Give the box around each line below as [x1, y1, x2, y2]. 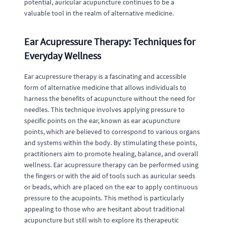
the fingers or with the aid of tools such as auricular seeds [24, 171, 195, 180]
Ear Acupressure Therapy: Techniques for [24, 35, 195, 48]
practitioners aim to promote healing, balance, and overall [24, 149, 198, 158]
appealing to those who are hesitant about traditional [24, 204, 185, 213]
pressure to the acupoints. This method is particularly [24, 193, 184, 202]
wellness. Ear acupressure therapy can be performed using [24, 160, 198, 169]
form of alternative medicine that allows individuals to [24, 83, 186, 92]
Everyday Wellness [24, 49, 101, 62]
